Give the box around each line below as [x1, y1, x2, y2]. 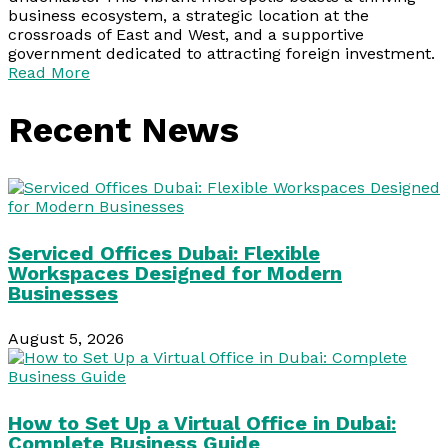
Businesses [8, 280, 118, 305]
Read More [8, 63, 90, 83]
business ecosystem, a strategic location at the [8, 6, 369, 26]
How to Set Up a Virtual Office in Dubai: [8, 410, 396, 435]
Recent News [8, 109, 239, 152]
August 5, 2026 [8, 329, 124, 349]
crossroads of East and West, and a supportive [8, 25, 364, 45]
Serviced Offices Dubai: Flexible [8, 240, 320, 265]
